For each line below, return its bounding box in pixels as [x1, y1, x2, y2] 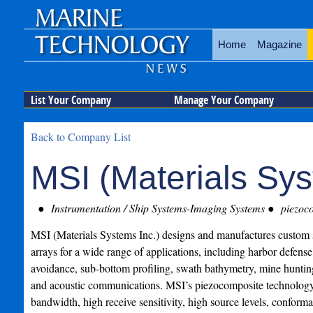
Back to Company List [30, 129, 131, 144]
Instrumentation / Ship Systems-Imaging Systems [48, 201, 265, 215]
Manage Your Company [173, 92, 274, 108]
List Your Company [30, 92, 111, 108]
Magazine [256, 38, 302, 50]
